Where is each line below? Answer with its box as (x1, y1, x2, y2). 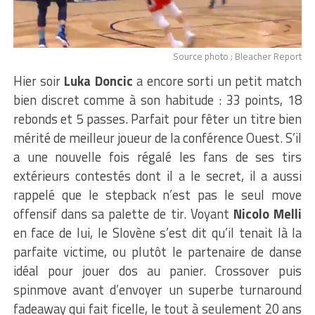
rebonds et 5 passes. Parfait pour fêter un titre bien (13, 109, 302, 129)
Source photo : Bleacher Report (173, 49, 302, 64)
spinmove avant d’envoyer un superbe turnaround (13, 280, 302, 300)
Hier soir (13, 71, 65, 91)
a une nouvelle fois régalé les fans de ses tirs (13, 147, 302, 167)
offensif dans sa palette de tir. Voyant (13, 204, 234, 224)
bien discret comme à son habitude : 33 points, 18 (13, 90, 302, 110)
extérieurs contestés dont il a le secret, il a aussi (13, 166, 302, 186)
